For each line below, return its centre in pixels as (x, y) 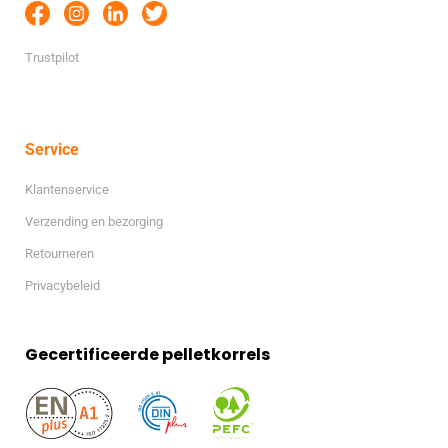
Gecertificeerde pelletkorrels (147, 354)
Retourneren (59, 253)
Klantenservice (67, 189)
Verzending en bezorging (94, 221)
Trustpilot (52, 57)
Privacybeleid (62, 285)
